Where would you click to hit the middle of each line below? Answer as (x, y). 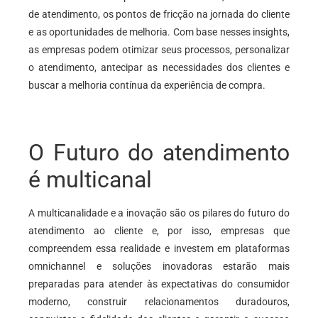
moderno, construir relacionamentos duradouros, (159, 301)
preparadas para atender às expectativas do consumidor (159, 284)
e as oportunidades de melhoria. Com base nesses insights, (159, 32)
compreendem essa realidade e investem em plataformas (159, 248)
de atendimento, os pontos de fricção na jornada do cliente (159, 15)
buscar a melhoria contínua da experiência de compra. (147, 86)
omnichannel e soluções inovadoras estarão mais (159, 266)
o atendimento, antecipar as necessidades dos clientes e (159, 68)
